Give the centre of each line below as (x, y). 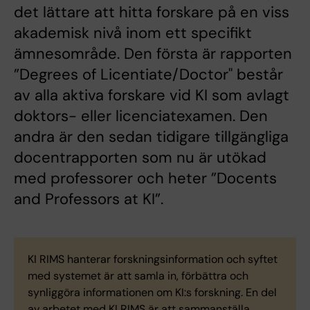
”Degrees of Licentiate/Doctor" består (148, 74)
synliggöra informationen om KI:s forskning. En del (152, 292)
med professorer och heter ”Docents (145, 178)
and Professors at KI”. (89, 199)
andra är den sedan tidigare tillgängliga (151, 137)
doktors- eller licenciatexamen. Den (141, 116)
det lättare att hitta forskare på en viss (152, 12)
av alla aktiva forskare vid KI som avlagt (152, 95)
